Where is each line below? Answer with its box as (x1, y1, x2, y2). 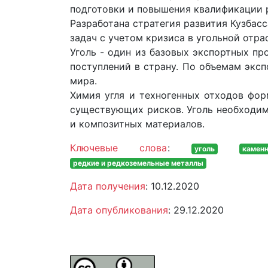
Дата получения (70, 180, 145, 193)
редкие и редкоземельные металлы (72, 159, 203, 168)
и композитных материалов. (70, 118, 205, 130)
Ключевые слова (70, 142, 167, 154)
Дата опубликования (70, 204, 168, 217)
